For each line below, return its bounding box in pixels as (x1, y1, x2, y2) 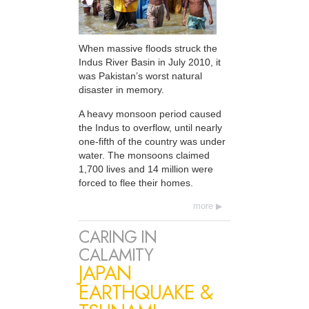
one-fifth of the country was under (79, 135, 226, 147)
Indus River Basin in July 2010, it (79, 57, 221, 68)
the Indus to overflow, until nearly (79, 121, 222, 133)
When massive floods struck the (79, 43, 217, 54)
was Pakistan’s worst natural (79, 70, 202, 82)
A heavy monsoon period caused (79, 108, 221, 119)
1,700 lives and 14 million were (79, 163, 213, 175)
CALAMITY (79, 243, 153, 268)
